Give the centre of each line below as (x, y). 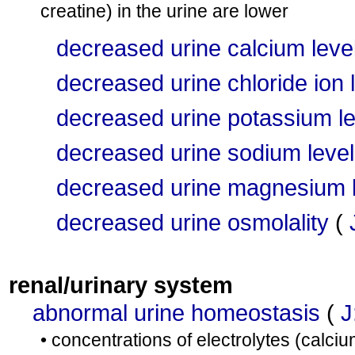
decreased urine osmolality (193, 222)
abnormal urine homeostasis (176, 313)
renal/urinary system (121, 285)
